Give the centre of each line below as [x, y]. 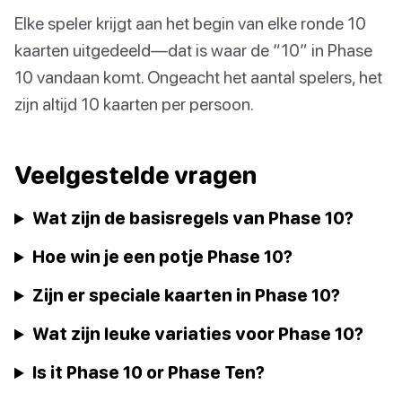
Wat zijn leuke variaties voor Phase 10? [198, 334]
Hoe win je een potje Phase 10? [163, 257]
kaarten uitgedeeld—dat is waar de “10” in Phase [193, 50]
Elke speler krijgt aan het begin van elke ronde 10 [190, 23]
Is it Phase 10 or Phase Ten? [149, 372]
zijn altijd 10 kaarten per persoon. [134, 104]
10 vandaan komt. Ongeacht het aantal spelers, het [198, 77]
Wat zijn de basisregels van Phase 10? [193, 218]
